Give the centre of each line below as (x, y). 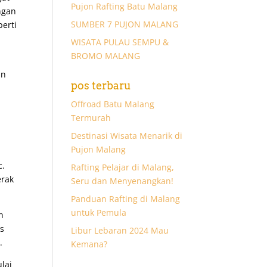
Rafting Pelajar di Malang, (123, 167)
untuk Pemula (99, 212)
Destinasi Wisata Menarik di (127, 135)
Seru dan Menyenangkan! (122, 181)
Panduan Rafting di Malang (126, 198)
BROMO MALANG (106, 55)
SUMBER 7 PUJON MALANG (125, 24)
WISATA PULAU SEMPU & (120, 42)
